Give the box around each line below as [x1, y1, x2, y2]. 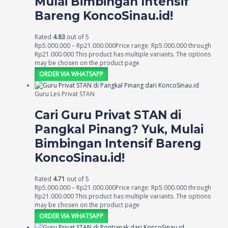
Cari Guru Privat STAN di [35, 107, 181, 122]
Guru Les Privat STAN [35, 90, 95, 99]
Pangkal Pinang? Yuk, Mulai [35, 122, 204, 136]
